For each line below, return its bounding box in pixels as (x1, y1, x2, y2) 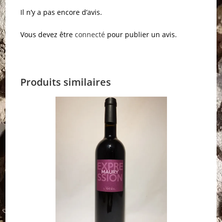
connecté (75, 30, 106, 40)
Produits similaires (20, 75, 111, 89)
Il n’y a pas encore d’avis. (20, 7, 103, 17)
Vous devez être (20, 30, 75, 40)
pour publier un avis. (105, 30, 177, 40)
